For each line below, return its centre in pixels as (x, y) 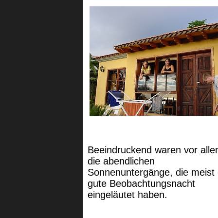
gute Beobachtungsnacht (141, 183)
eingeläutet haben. (127, 195)
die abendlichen (121, 161)
